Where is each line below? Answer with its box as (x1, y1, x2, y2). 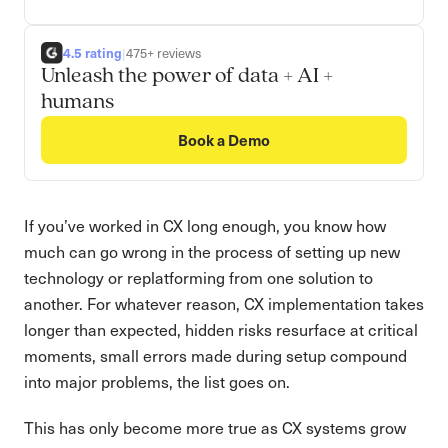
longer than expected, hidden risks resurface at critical (24, 319, 418, 340)
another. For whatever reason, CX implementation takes (24, 293, 424, 314)
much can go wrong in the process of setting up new (24, 241, 400, 262)
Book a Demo (178, 129, 270, 150)
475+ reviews (126, 44, 201, 62)
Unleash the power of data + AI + (41, 65, 333, 88)
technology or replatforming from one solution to (24, 267, 373, 288)
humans (41, 91, 114, 114)
